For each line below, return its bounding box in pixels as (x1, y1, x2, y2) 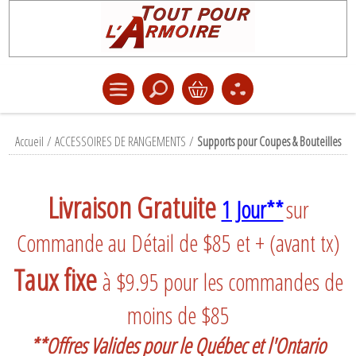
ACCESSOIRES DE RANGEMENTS (55, 133, 186, 150)
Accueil (15, 133, 44, 150)
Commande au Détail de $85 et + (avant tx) (16, 227, 340, 259)
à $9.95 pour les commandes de (102, 266, 343, 298)
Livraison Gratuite (47, 187, 216, 227)
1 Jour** (221, 194, 284, 226)
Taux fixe (13, 259, 103, 300)
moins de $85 (126, 300, 230, 331)
